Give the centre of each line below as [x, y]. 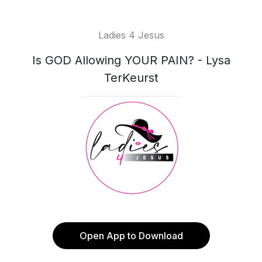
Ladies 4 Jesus [131, 35]
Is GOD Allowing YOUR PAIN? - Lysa [131, 60]
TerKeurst [131, 78]
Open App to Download [131, 236]
